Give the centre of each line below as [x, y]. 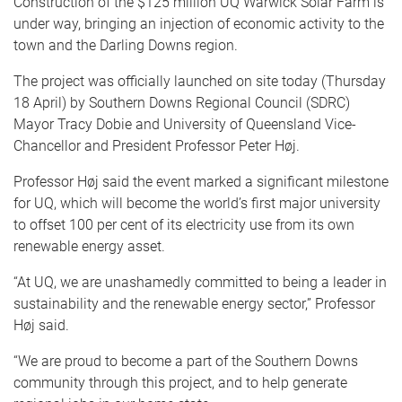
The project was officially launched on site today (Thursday [200, 81]
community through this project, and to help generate [180, 383]
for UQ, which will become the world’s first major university [197, 203]
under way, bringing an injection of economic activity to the [199, 24]
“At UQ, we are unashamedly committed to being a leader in [200, 282]
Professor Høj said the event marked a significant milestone [201, 182]
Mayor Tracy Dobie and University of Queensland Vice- [185, 124]
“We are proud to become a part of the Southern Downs [186, 361]
